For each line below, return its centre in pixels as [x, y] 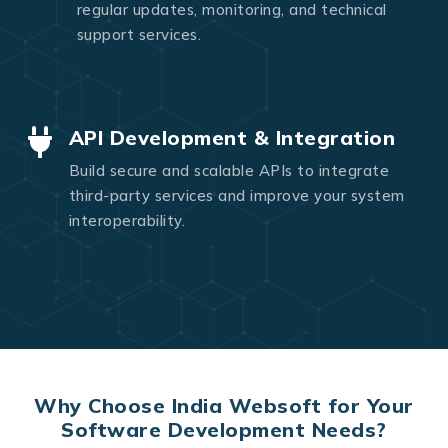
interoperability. [126, 220]
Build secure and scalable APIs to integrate [228, 170]
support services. [138, 35]
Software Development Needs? [224, 429]
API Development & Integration [231, 137]
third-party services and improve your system [236, 195]
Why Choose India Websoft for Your [224, 405]
